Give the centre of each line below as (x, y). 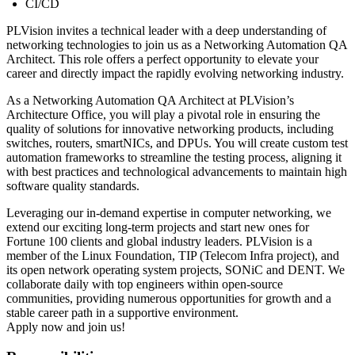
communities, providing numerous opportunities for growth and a (169, 298)
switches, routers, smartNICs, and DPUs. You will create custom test (177, 143)
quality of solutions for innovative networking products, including (170, 128)
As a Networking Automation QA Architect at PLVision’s (150, 100)
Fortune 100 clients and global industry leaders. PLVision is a (159, 241)
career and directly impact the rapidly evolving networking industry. (175, 73)
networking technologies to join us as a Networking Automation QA (177, 44)
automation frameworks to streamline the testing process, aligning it (174, 157)
